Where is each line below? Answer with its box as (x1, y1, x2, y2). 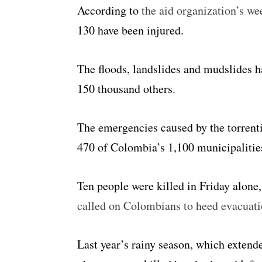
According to (77, 2, 142, 19)
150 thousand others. (77, 81, 175, 97)
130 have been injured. (77, 22, 184, 39)
